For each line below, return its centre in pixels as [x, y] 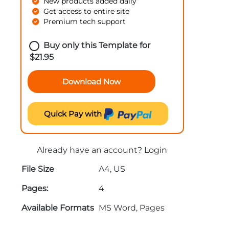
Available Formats [58, 208]
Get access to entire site [86, 11]
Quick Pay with [74, 114]
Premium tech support [84, 21]
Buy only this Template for [97, 45]
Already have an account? [91, 150]
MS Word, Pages [131, 208]
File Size [38, 169]
